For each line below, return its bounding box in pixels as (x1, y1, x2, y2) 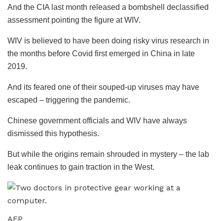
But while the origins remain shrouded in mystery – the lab (7, 149, 209, 158)
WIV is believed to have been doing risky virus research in (7, 36, 209, 45)
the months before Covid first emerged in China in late (7, 49, 195, 58)
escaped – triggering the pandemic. (7, 95, 130, 104)
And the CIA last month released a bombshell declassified (7, 2, 209, 11)
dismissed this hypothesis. (7, 129, 99, 138)
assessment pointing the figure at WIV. (7, 15, 141, 24)
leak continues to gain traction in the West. (7, 162, 154, 171)
